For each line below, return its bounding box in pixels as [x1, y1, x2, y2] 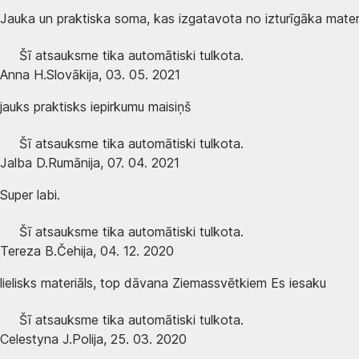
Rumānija [48, 154, 100, 171]
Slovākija [46, 66, 99, 83]
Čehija [57, 242, 93, 259]
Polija [72, 330, 103, 347]
